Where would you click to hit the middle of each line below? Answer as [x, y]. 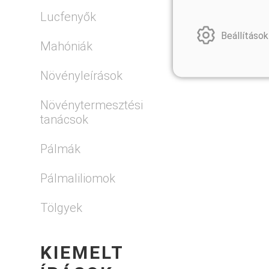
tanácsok [65, 119]
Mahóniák [67, 46]
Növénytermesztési [92, 105]
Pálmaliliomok [78, 178]
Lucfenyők [68, 17]
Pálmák [61, 149]
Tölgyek [62, 207]
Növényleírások [82, 75]
